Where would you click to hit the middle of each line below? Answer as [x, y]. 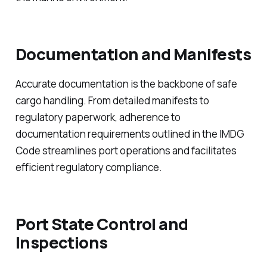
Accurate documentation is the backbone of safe [126, 83]
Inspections [61, 242]
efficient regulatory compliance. [89, 167]
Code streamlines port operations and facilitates [126, 150]
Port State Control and [102, 223]
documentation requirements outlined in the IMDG [130, 133]
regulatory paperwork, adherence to [98, 117]
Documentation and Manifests [133, 54]
